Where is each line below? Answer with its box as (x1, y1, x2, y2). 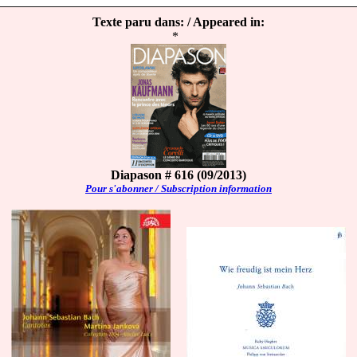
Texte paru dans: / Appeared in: (92, 15, 265, 29)
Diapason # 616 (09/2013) (111, 168, 246, 182)
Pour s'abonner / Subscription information (85, 182, 272, 194)
